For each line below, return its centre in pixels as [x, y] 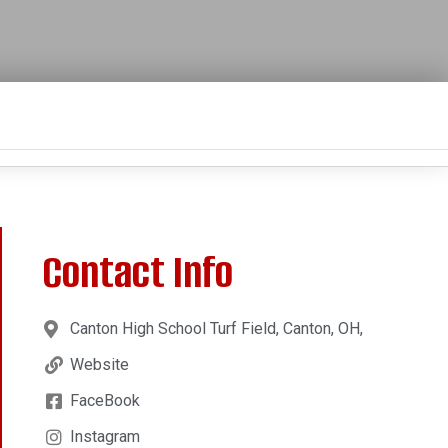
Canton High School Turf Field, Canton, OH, [216, 328]
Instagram [104, 436]
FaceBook [104, 400]
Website [99, 364]
